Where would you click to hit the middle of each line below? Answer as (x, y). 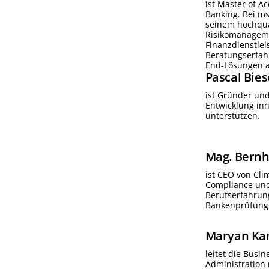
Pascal (223, 77)
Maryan (227, 236)
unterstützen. (232, 115)
